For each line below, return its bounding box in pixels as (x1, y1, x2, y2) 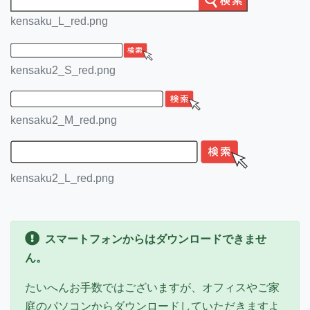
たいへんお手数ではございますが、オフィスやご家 (25, 281, 280, 293)
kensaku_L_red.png (10, 15, 108, 28)
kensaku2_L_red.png (10, 172, 114, 184)
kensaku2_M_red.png (10, 114, 117, 127)
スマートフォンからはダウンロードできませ (45, 232, 266, 245)
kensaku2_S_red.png (10, 64, 116, 76)
